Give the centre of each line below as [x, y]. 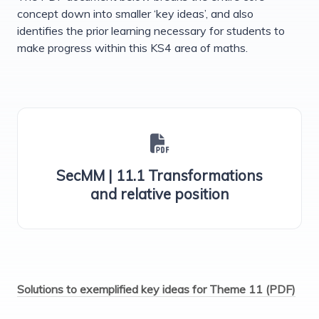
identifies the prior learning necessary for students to [151, 31]
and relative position [159, 194]
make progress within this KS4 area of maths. [132, 48]
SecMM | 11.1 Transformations [159, 176]
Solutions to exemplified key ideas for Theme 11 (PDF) [156, 289]
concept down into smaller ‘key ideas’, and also [135, 14]
